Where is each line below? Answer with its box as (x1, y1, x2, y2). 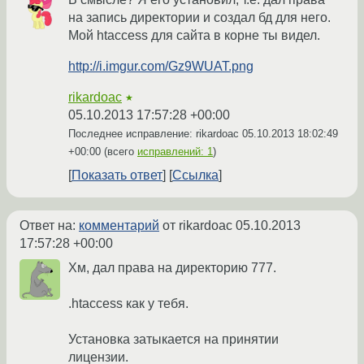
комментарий (79, 219, 159, 233)
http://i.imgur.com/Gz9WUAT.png (68, 59, 253, 74)
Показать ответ (71, 168, 162, 183)
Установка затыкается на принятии (68, 332, 279, 347)
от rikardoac (159, 219, 236, 233)
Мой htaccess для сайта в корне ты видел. (68, 28, 320, 43)
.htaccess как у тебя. (68, 297, 188, 311)
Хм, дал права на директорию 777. (68, 261, 276, 275)
